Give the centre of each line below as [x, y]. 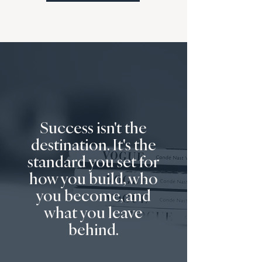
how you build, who [93, 178]
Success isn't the [93, 127]
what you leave [93, 212]
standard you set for [93, 161]
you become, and [93, 195]
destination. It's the [93, 144]
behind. [93, 229]
